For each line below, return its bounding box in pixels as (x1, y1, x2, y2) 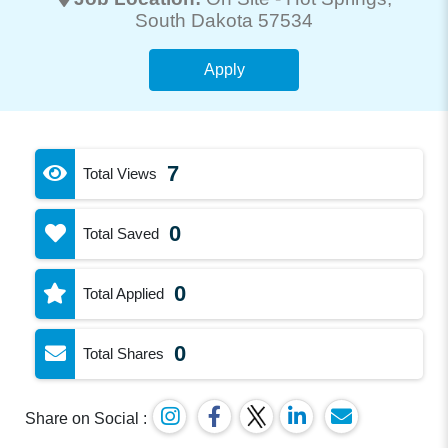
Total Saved (83, 224, 160, 242)
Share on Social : (25, 409, 148, 427)
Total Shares (83, 344, 165, 362)
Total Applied (83, 284, 165, 302)
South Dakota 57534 (135, 9, 313, 31)
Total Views (83, 164, 158, 182)
